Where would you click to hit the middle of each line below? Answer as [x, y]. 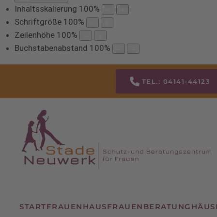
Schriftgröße [38, 22]
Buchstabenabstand [51, 48]
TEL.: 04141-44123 [176, 82]
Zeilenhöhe [35, 35]
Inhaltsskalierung [46, 9]
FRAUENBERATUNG [149, 206]
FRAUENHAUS [77, 206]
